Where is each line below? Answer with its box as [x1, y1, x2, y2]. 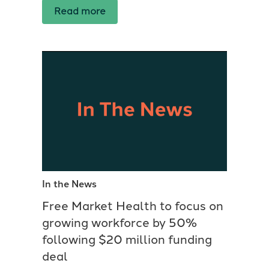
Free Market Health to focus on [42, 199, 223, 214]
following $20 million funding [42, 232, 212, 247]
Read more [54, 5, 106, 17]
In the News [42, 178, 97, 190]
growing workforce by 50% [42, 216, 197, 231]
